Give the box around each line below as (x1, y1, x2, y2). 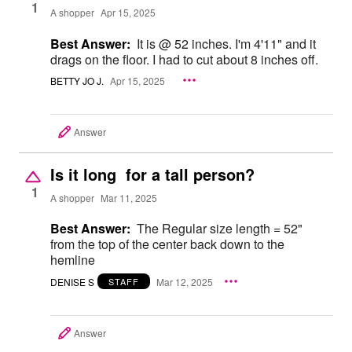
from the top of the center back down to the (50, 235, 284, 254)
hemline (50, 251, 95, 269)
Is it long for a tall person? (50, 163, 255, 186)
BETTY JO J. (50, 73, 104, 87)
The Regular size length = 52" (137, 219, 302, 238)
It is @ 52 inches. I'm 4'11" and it (137, 34, 316, 53)
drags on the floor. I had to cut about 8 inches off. (50, 49, 318, 68)
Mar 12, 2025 (156, 274, 213, 288)
